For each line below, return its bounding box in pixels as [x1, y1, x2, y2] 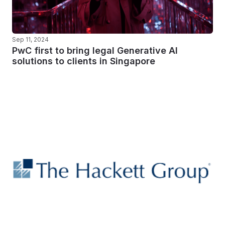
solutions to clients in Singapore [12, 56, 155, 66]
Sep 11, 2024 [12, 36, 49, 43]
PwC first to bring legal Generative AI [12, 45, 178, 56]
